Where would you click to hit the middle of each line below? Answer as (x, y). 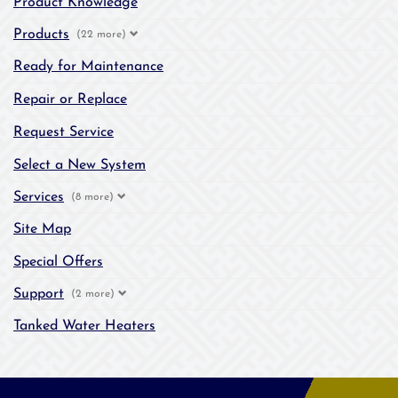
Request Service (64, 132)
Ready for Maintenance (88, 67)
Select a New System (80, 165)
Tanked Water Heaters (84, 326)
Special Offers (58, 262)
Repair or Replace (70, 99)
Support (39, 294)
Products (41, 35)
